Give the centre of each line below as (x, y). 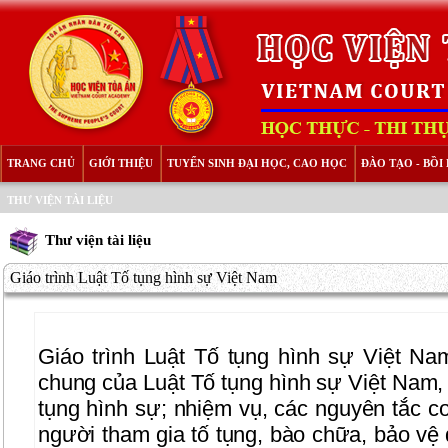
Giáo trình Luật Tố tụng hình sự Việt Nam (143, 277)
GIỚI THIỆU (121, 163)
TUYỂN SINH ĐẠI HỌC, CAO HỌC (257, 163)
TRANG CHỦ (41, 163)
